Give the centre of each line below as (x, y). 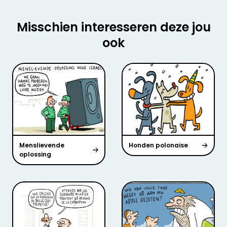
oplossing (35, 155)
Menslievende (42, 145)
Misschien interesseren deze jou (113, 27)
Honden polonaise (158, 145)
